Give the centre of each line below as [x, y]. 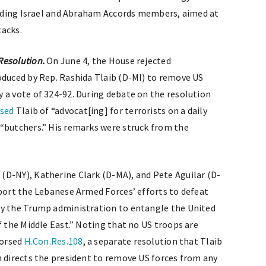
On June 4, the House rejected [109, 61]
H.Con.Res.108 [53, 241]
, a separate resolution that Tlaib [153, 241]
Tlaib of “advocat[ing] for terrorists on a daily [110, 110]
